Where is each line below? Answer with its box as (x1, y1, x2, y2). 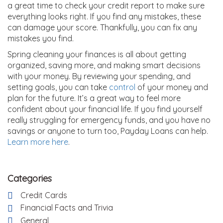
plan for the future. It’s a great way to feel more (7, 93, 181, 103)
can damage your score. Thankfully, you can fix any (7, 22, 197, 32)
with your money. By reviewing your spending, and (7, 71, 191, 81)
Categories (7, 172, 52, 184)
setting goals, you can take (7, 82, 109, 92)
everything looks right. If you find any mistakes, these (7, 11, 201, 21)
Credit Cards (20, 190, 67, 200)
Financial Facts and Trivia (20, 203, 113, 213)
